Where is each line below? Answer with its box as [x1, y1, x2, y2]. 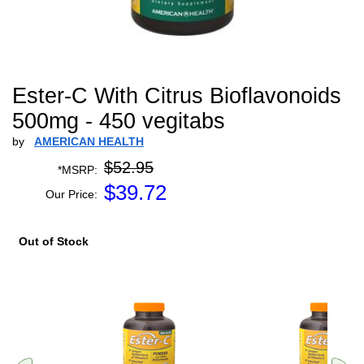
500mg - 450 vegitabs [12, 109, 225, 133]
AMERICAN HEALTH [34, 135, 144, 148]
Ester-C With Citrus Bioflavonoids [12, 84, 341, 108]
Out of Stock [19, 235, 89, 248]
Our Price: [45, 188, 97, 201]
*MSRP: [58, 163, 97, 176]
